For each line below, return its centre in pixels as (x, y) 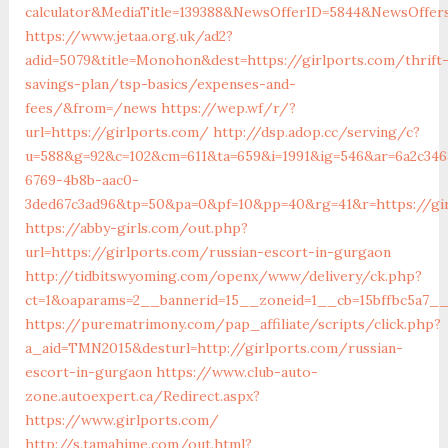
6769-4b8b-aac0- (81, 179)
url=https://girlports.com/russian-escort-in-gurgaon (207, 251)
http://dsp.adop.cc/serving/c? (316, 131)
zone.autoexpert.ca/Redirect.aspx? (142, 395)
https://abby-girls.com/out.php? (136, 227)
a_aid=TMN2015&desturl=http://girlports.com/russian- (213, 347)
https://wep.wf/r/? (228, 107)
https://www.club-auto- (236, 371)
